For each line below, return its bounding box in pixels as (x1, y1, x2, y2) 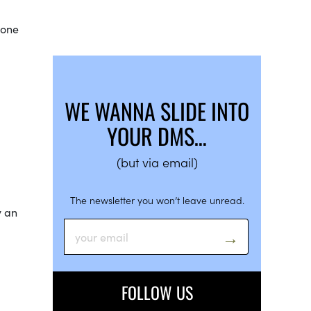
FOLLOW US (121, 279, 193, 305)
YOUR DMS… (107, 119, 207, 152)
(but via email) (116, 153, 198, 171)
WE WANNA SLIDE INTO (65, 94, 249, 127)
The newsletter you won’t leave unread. (69, 192, 244, 207)
